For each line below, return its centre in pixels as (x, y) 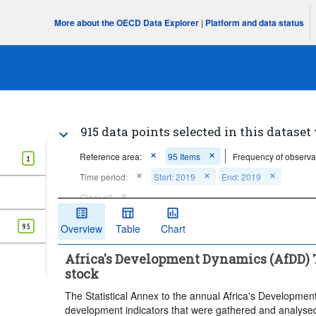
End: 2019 (242, 177)
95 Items (184, 156)
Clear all (96, 197)
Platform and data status (255, 23)
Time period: (104, 177)
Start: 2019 (175, 177)
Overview (82, 228)
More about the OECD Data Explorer (127, 23)
